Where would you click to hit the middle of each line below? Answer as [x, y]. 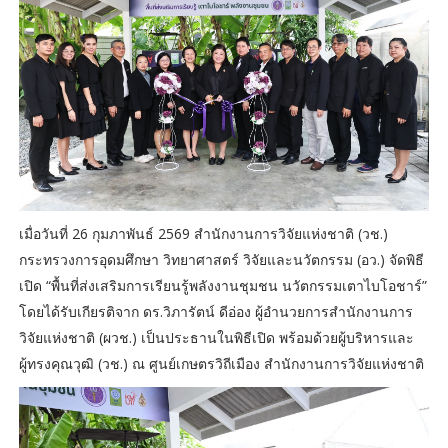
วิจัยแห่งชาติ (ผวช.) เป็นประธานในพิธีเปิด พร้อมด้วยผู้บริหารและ [216, 338]
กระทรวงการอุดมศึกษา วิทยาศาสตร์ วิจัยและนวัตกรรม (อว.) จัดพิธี [221, 260]
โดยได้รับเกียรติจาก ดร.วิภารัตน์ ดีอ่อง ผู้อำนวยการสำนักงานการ [215, 312]
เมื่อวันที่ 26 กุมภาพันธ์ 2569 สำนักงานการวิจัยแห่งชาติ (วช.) [203, 234]
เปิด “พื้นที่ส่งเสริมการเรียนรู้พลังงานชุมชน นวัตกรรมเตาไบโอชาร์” [222, 286]
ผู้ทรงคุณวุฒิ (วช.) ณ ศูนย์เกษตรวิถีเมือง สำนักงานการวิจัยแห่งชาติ [221, 364]
